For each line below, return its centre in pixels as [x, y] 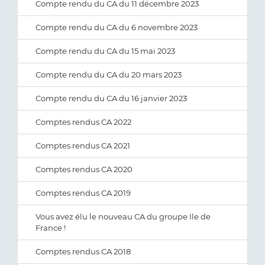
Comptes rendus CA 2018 [83, 251]
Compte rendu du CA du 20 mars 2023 [109, 75]
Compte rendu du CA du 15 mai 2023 [105, 51]
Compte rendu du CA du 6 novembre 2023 [117, 27]
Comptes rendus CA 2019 [83, 193]
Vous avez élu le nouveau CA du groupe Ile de [123, 216]
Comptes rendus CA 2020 [84, 169]
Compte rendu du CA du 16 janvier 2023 [111, 98]
